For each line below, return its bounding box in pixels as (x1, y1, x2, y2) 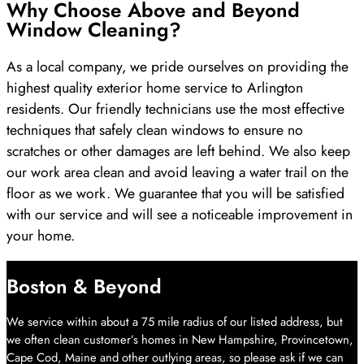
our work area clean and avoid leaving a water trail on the (6, 162, 349, 184)
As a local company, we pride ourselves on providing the (6, 56, 349, 78)
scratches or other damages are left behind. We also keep (6, 141, 350, 162)
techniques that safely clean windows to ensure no (6, 119, 303, 141)
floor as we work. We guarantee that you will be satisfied (6, 183, 344, 205)
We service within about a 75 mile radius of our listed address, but (6, 313, 343, 331)
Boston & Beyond (6, 271, 162, 301)
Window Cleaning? (6, 15, 181, 44)
